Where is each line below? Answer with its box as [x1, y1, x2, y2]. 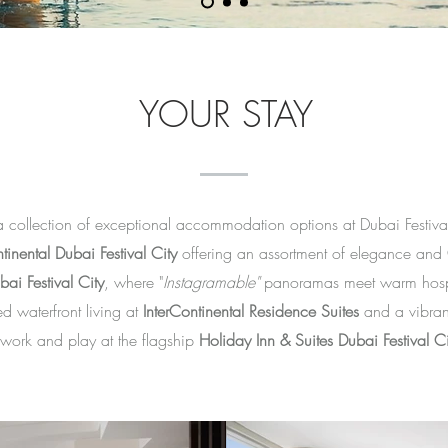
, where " [103, 271, 163, 293]
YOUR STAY [139, 90, 313, 138]
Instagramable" [162, 271, 259, 293]
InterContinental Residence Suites [137, 300, 359, 322]
